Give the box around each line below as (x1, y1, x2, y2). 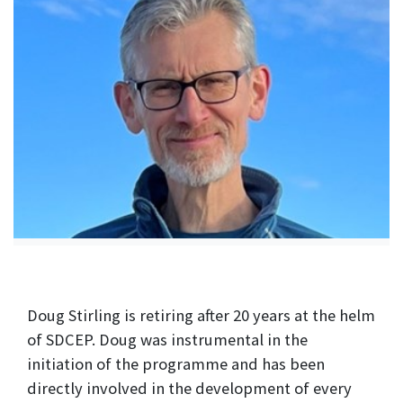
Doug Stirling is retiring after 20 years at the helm (27, 305, 375, 327)
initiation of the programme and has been (27, 354, 325, 375)
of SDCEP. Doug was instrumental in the (27, 329, 308, 351)
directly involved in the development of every (27, 378, 352, 399)
